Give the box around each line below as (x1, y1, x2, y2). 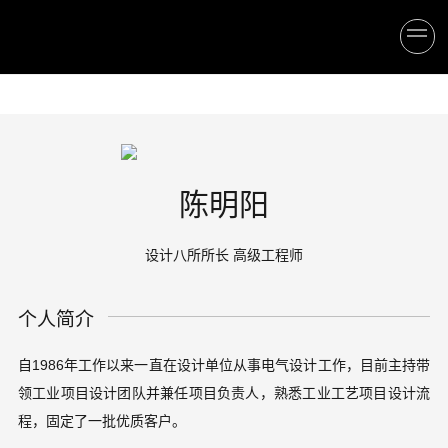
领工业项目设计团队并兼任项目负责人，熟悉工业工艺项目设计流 (17, 385, 431, 401)
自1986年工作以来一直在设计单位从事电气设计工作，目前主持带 (17, 357, 431, 373)
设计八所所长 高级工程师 (145, 247, 303, 263)
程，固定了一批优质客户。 (17, 413, 186, 429)
